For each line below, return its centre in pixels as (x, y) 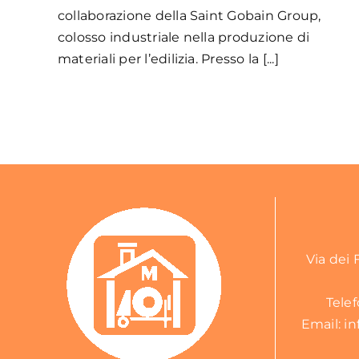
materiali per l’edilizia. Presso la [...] (168, 59)
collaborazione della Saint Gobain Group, (189, 16)
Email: (323, 325)
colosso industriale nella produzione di (184, 38)
